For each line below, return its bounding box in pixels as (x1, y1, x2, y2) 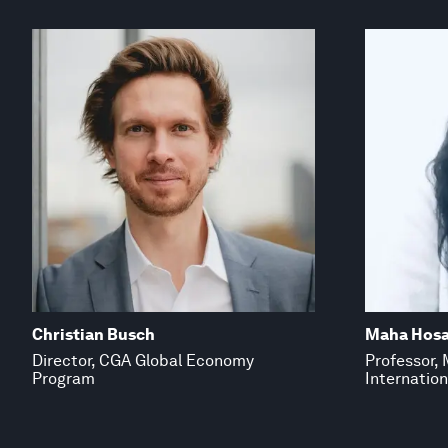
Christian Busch (32, 324, 155, 344)
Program (32, 368, 95, 388)
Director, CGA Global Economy (32, 350, 254, 370)
